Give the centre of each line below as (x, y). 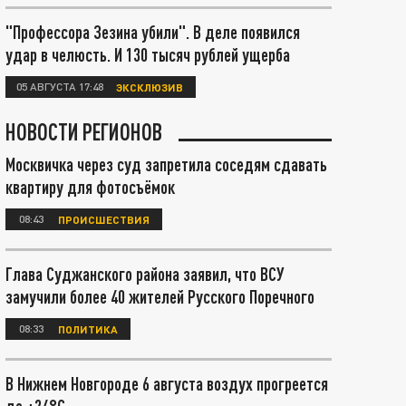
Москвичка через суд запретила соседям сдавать (166, 164)
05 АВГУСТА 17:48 (60, 86)
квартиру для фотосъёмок (90, 187)
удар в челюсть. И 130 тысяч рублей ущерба (148, 54)
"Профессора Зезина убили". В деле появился (153, 32)
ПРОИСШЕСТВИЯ (104, 219)
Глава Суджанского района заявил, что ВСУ (145, 274)
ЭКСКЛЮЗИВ (150, 87)
